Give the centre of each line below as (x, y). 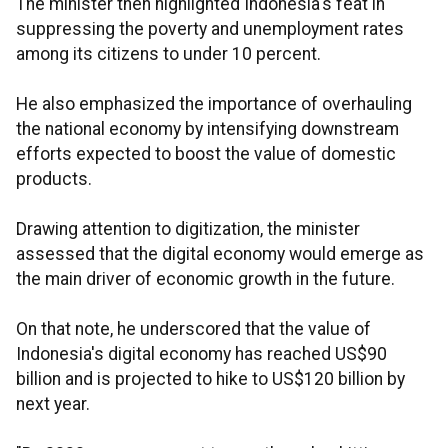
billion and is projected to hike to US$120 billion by (210, 379)
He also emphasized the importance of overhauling (214, 104)
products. (54, 179)
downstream (350, 129)
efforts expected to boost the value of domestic (206, 154)
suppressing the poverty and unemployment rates (210, 29)
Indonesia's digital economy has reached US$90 (201, 354)
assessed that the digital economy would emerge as (220, 254)
